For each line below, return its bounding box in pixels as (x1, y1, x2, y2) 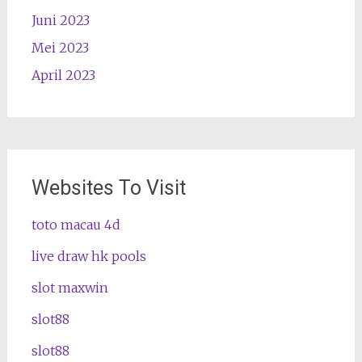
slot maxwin (31, 280, 108, 296)
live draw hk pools (31, 248, 146, 264)
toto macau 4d (31, 217, 120, 233)
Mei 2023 (31, 40, 89, 56)
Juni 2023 (31, 12, 90, 28)
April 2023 (31, 67, 95, 83)
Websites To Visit (31, 176, 186, 200)
